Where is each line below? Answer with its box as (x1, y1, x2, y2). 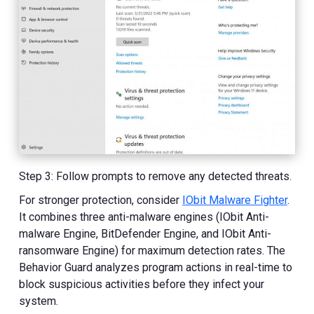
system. (19, 294, 59, 308)
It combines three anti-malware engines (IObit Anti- (19, 210, 270, 224)
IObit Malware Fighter (182, 193, 288, 207)
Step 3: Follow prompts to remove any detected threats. (19, 170, 292, 184)
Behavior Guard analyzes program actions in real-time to (19, 261, 293, 275)
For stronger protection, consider (19, 193, 183, 207)
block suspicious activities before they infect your (19, 278, 265, 292)
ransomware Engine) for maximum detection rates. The (19, 244, 286, 258)
